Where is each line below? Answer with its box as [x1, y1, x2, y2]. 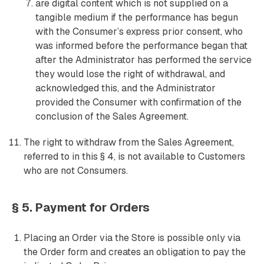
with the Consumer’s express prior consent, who [35, 25, 243, 38]
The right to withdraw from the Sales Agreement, [24, 136, 234, 148]
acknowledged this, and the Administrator [35, 82, 216, 94]
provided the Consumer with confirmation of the [35, 96, 242, 108]
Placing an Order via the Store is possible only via [24, 232, 240, 244]
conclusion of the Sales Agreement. [35, 110, 189, 123]
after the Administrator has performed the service [35, 54, 252, 66]
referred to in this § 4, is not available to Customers [24, 150, 245, 163]
